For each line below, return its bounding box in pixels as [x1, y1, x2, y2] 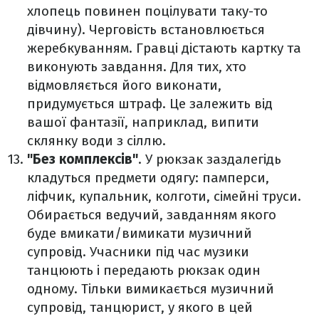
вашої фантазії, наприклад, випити [27, 114, 259, 130]
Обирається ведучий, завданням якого [27, 206, 276, 223]
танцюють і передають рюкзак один [27, 262, 261, 278]
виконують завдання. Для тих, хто [27, 58, 246, 75]
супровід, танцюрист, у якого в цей [27, 299, 253, 315]
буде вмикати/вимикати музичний [27, 225, 252, 241]
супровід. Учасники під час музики [27, 244, 249, 260]
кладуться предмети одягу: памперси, [27, 169, 269, 186]
